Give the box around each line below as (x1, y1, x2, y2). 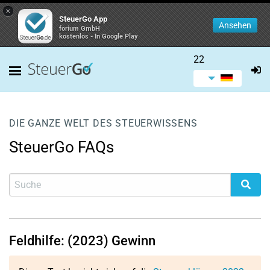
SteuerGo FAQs (9, 138, 114, 156)
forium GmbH (59, 25, 100, 33)
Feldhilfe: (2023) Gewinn (9, 233, 155, 248)
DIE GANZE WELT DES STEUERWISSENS (9, 118, 198, 129)
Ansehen (219, 20, 251, 30)
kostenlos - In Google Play (59, 33, 138, 40)
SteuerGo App (59, 14, 107, 24)
